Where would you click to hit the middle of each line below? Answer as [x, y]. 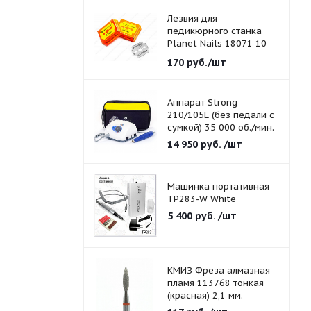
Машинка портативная [218, 186]
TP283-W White [201, 199]
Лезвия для [192, 18]
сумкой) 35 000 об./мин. [220, 127]
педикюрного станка [214, 31]
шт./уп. [182, 56]
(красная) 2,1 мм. [205, 295]
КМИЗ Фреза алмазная [218, 270]
